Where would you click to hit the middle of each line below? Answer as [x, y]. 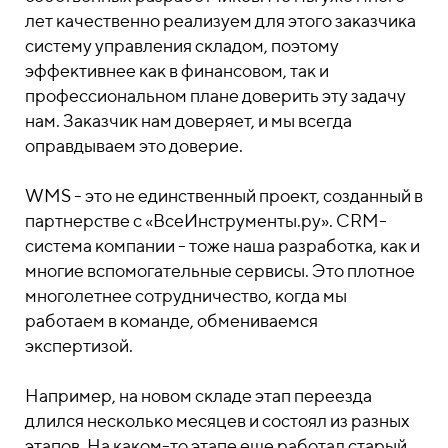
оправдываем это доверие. [134, 145]
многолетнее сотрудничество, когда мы [186, 295]
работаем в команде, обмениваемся [171, 320]
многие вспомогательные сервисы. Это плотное [220, 270]
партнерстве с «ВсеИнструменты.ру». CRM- [206, 220]
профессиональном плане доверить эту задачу [215, 95]
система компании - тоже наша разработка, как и [222, 245]
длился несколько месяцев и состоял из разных [217, 420]
